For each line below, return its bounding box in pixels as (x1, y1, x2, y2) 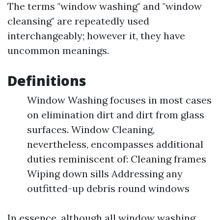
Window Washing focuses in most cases (27, 94, 212, 106)
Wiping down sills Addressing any (27, 167, 183, 180)
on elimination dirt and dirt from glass (27, 109, 204, 121)
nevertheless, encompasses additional (27, 138, 203, 150)
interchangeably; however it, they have (7, 29, 185, 42)
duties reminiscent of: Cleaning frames (27, 153, 206, 165)
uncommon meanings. (7, 44, 109, 56)
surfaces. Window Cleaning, (27, 123, 155, 136)
